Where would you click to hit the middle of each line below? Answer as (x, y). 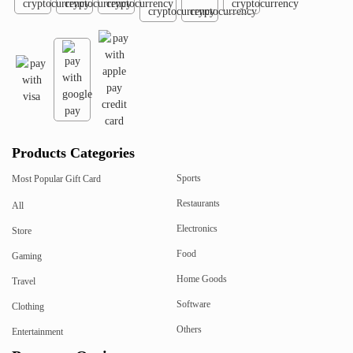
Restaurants (198, 204)
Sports (189, 178)
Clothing (28, 307)
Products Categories (73, 153)
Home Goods (202, 279)
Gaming (27, 256)
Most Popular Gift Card (56, 179)
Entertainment (37, 332)
